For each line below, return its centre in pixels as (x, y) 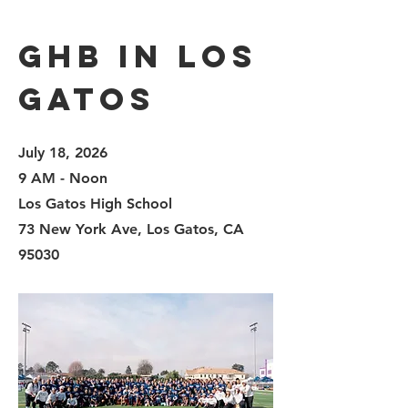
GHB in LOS (138, 56)
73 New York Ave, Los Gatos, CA (131, 229)
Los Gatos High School (95, 204)
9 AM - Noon (63, 178)
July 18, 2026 (63, 153)
